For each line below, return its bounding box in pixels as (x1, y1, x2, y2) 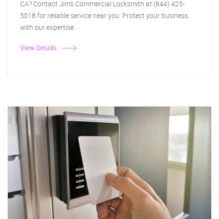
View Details (20, 43, 57, 52)
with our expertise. (20, 22, 75, 32)
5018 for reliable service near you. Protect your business (20, 11, 188, 20)
